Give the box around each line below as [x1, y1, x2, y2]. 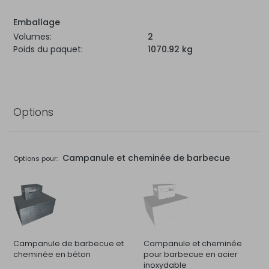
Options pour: [13, 154, 58, 164]
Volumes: [13, 31, 52, 43]
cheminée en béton [13, 249, 91, 260]
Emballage [13, 16, 60, 29]
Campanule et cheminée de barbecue [59, 152, 230, 165]
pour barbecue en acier [144, 249, 238, 260]
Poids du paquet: [13, 43, 83, 56]
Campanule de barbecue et [13, 238, 124, 249]
